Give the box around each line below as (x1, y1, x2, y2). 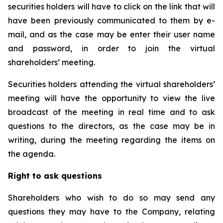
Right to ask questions (8, 171, 102, 181)
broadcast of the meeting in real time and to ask (8, 107, 215, 117)
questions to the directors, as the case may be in (8, 121, 215, 131)
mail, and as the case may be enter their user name (8, 29, 215, 39)
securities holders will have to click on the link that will (8, 1, 215, 11)
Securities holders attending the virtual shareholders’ (8, 79, 215, 89)
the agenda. (8, 149, 55, 159)
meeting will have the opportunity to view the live (8, 93, 215, 103)
